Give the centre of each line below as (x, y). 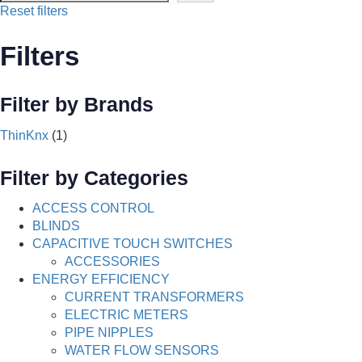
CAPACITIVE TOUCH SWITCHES (133, 244)
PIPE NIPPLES (109, 333)
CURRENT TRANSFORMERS (154, 297)
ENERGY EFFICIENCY (101, 280)
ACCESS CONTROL (93, 208)
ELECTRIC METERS (126, 315)
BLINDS (56, 226)
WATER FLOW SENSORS (142, 351)
